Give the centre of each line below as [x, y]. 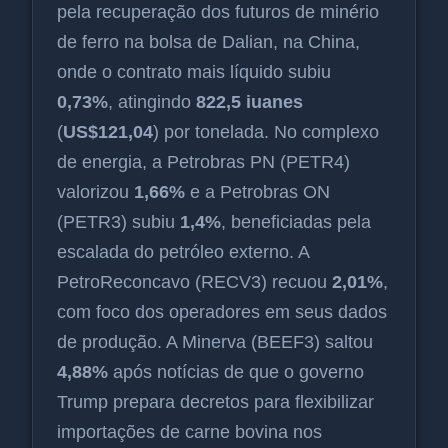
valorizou [95, 192]
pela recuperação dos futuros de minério [218, 12]
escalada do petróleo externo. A [183, 252]
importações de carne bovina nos [189, 432]
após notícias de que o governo [236, 372]
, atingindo [152, 102]
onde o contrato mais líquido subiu [194, 72]
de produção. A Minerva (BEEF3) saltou [215, 342]
